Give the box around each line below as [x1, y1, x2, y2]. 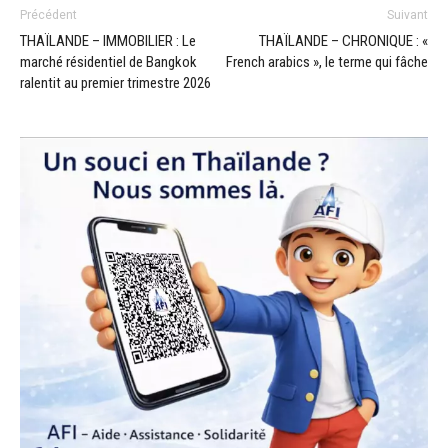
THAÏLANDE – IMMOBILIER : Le [20, 32, 196, 51]
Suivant [387, 8, 428, 23]
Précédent [20, 8, 77, 23]
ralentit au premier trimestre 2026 [20, 74, 211, 93]
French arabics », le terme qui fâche [226, 53, 428, 72]
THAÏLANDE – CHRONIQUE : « [259, 32, 428, 51]
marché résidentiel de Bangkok [20, 53, 197, 72]
